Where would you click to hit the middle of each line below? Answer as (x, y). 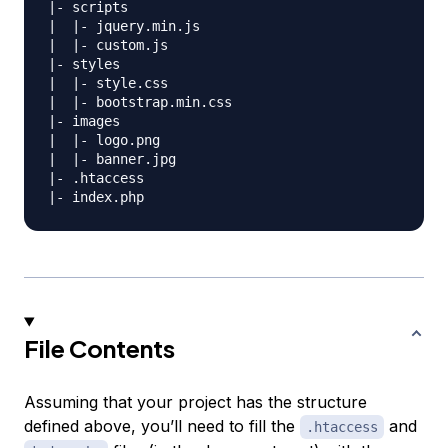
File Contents (99, 348)
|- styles (84, 64)
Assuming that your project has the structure (195, 402)
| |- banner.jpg (112, 159)
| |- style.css (108, 83)
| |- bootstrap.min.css (140, 102)
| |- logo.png (104, 140)
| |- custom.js (108, 45)
